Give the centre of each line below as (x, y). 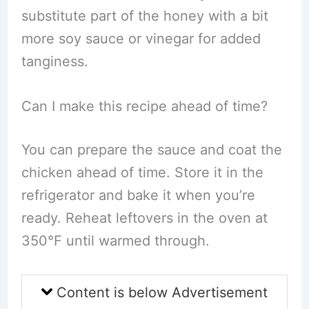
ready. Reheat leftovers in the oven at (144, 218)
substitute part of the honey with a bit (144, 16)
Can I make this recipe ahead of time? (144, 106)
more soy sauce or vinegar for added (141, 39)
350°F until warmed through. (115, 241)
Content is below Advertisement (160, 292)
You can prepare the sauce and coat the (151, 150)
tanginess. (54, 61)
